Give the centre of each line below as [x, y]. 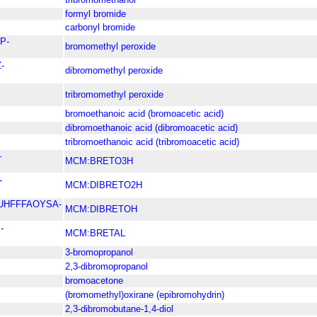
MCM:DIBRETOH [101, 209]
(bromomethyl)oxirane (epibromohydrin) [145, 295]
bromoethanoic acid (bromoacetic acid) [144, 114]
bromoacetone [94, 281]
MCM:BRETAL [95, 234]
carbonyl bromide [100, 28]
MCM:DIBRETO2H [104, 185]
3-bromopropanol [99, 253]
